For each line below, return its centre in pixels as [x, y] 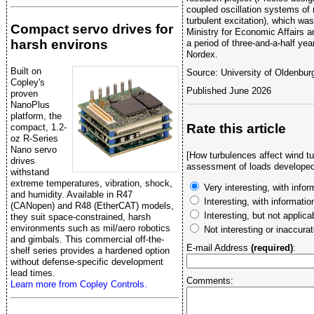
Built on [26, 71]
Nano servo [34, 149]
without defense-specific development [87, 261]
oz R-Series [34, 138]
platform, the [36, 116]
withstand [30, 172]
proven [24, 93]
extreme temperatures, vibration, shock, [91, 183]
